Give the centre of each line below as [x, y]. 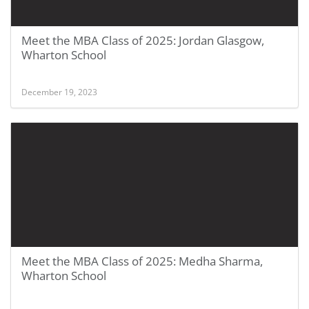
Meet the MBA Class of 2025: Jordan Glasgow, [143, 40]
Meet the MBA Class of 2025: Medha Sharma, [142, 261]
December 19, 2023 [59, 92]
